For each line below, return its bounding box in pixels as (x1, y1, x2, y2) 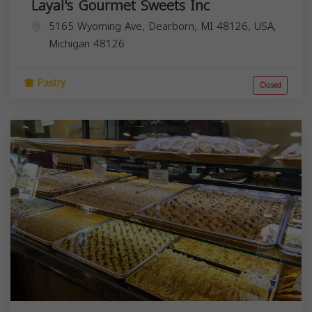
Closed (259, 77, 281, 93)
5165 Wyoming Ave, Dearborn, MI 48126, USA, (49, 16, 276, 36)
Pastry (34, 73, 65, 93)
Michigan (49, 33, 90, 54)
